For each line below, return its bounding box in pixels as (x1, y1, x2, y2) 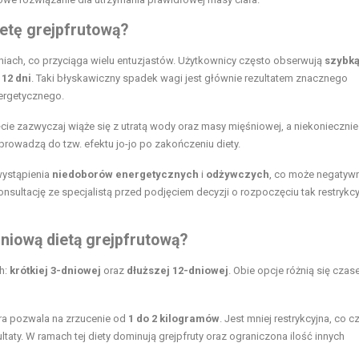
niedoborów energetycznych (52, 168, 199, 181)
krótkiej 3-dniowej (10, 264, 101, 277)
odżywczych (206, 168, 269, 181)
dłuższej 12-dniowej (127, 264, 228, 277)
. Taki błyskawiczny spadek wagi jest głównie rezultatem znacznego (31, 72, 348, 85)
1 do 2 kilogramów (128, 313, 220, 325)
